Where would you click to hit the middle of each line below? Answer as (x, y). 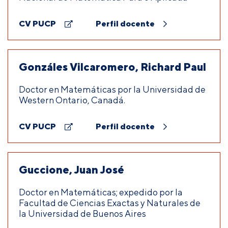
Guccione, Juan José (72, 169)
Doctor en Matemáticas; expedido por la (101, 192)
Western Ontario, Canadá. (72, 100)
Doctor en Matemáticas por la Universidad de (112, 89)
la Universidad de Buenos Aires (82, 213)
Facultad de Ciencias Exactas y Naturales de (110, 203)
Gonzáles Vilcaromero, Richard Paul (112, 66)
